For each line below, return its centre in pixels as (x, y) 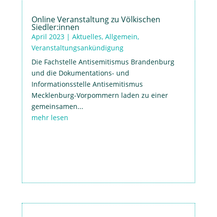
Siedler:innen (55, 27)
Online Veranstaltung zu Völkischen (96, 19)
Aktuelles (87, 36)
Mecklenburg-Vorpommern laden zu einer (100, 95)
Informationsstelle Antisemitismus (87, 84)
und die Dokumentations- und (80, 73)
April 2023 (48, 36)
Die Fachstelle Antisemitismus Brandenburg (103, 62)
